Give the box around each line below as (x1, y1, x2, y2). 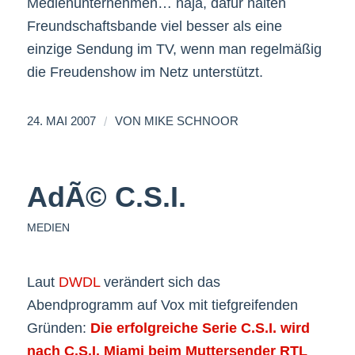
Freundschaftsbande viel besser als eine (26, 17, 282, 34)
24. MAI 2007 (26, 115, 96, 128)
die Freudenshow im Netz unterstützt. (26, 63, 263, 80)
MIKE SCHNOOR (143, 115, 239, 128)
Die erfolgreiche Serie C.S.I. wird (90, 320, 310, 337)
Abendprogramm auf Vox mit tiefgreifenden (26, 297, 298, 314)
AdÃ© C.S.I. (26, 181, 186, 214)
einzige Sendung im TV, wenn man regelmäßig (26, 40, 322, 57)
